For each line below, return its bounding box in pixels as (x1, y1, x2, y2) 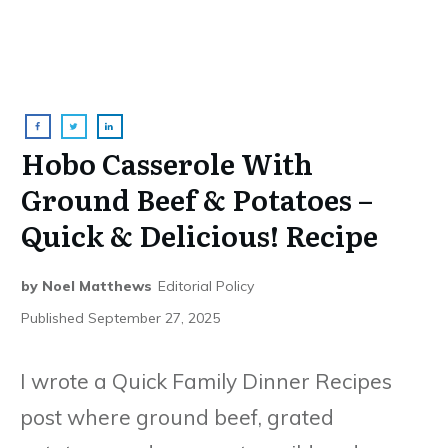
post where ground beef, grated (20, 403, 334, 430)
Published (21, 308, 88, 327)
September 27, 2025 (88, 308, 220, 327)
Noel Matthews (42, 276, 152, 295)
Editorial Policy (158, 276, 254, 295)
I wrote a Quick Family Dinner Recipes (20, 367, 392, 394)
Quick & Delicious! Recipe (21, 213, 378, 256)
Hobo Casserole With (21, 141, 313, 184)
